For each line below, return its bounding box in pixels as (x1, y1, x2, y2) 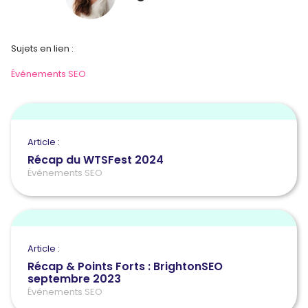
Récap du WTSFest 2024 (27, 151, 164, 168)
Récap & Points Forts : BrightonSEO (27, 258, 223, 274)
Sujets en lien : (11, 41, 74, 55)
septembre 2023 (27, 270, 121, 287)
